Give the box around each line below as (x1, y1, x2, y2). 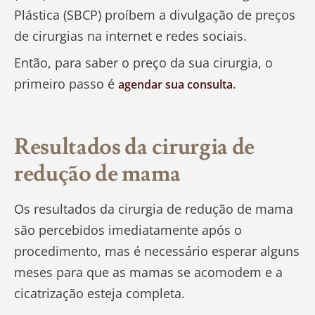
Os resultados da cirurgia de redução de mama (14, 200, 293, 218)
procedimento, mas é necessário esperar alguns (14, 243, 300, 260)
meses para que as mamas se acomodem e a (14, 264, 283, 281)
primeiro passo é (14, 75, 118, 93)
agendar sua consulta (118, 77, 233, 93)
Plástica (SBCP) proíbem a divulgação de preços (14, 6, 295, 24)
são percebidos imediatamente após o (14, 221, 242, 239)
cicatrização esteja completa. (14, 285, 185, 302)
